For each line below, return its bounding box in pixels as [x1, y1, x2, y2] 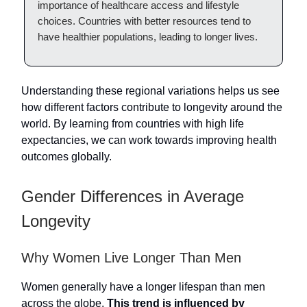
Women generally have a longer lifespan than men [21, 280, 265, 293]
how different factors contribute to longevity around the [21, 101, 282, 113]
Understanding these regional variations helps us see [21, 84, 280, 97]
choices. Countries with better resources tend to [38, 14, 251, 27]
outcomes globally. [21, 150, 112, 162]
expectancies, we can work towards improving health [21, 134, 277, 146]
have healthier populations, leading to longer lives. [38, 30, 258, 42]
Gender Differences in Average [21, 186, 244, 206]
